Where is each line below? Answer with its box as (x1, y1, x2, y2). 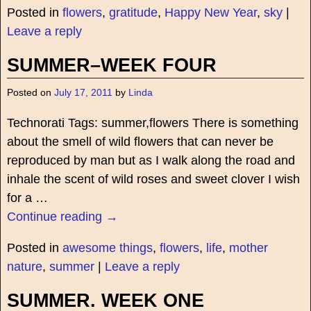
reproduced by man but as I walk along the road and (6, 153, 295, 167)
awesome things (62, 240, 153, 255)
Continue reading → (6, 209, 118, 224)
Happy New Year (164, 5, 257, 19)
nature (6, 259, 42, 274)
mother (228, 240, 268, 255)
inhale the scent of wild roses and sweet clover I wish (6, 171, 300, 186)
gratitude (108, 5, 158, 19)
